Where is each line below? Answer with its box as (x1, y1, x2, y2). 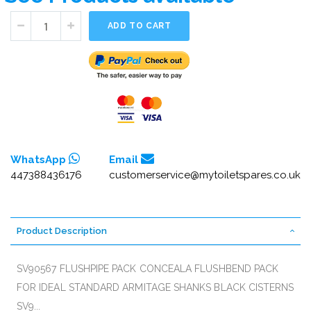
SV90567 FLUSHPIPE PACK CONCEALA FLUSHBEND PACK (17, 262, 279, 274)
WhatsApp (10, 153, 69, 166)
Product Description (17, 225, 107, 236)
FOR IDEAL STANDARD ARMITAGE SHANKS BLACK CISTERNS (17, 281, 294, 293)
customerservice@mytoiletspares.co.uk (109, 168, 301, 181)
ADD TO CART (107, 21, 171, 31)
